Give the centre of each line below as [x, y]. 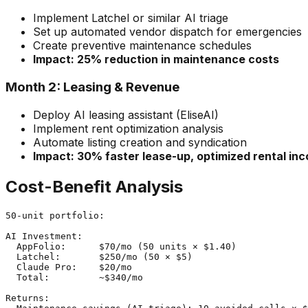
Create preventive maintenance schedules [142, 46]
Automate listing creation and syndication [140, 142]
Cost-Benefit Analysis [94, 186]
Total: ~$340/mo [74, 277]
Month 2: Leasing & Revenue [92, 87]
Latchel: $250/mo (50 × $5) [99, 256]
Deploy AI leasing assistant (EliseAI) [126, 114]
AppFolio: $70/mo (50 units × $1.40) [121, 246]
